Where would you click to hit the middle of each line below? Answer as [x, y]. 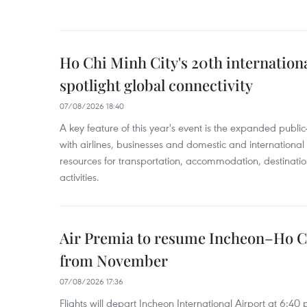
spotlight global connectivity [156, 85]
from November [114, 260]
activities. [79, 177]
